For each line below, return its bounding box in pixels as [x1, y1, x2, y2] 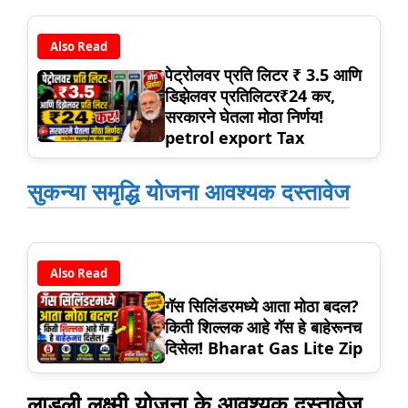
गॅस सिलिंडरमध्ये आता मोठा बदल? [165, 295, 359, 318]
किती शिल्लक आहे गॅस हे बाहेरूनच [165, 316, 362, 339]
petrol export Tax [165, 126, 304, 148]
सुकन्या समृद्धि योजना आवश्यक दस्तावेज [27, 175, 350, 207]
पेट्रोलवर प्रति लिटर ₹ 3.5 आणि [165, 63, 362, 86]
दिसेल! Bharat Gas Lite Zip [165, 337, 362, 360]
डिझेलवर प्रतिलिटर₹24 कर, [165, 84, 335, 107]
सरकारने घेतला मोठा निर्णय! [165, 105, 323, 127]
